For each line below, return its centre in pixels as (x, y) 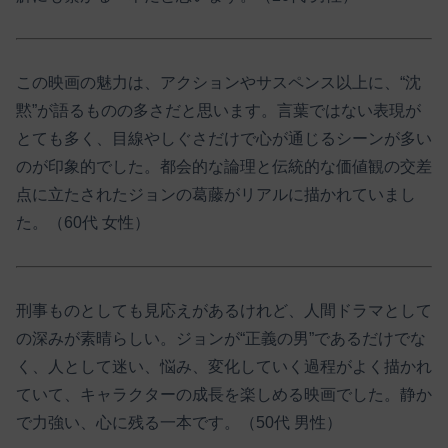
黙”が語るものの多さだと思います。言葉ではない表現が (218, 111)
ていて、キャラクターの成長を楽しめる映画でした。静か (224, 394)
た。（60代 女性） (83, 223)
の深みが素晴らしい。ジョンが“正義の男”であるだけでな (221, 338)
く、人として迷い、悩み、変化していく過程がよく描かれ (224, 366)
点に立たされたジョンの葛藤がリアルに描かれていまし (216, 195)
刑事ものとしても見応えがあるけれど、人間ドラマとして (224, 310)
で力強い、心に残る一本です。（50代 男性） (179, 422)
